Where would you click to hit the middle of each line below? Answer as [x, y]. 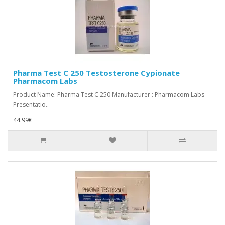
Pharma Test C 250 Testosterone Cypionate [96, 73]
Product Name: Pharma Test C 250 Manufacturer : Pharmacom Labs [109, 94]
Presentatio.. [31, 104]
